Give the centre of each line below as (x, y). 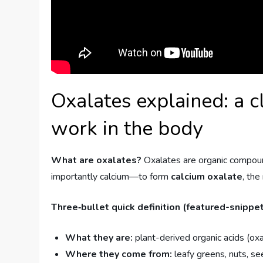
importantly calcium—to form (111, 177)
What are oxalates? (97, 161)
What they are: (99, 238)
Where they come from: (119, 254)
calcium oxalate (207, 177)
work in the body (127, 129)
